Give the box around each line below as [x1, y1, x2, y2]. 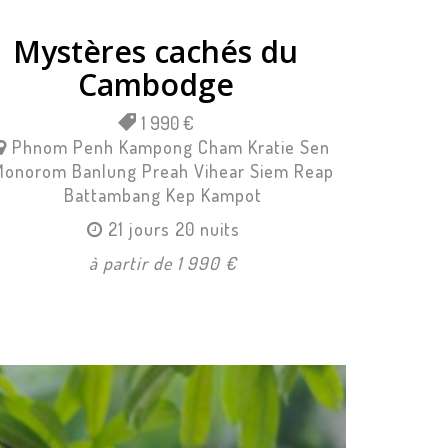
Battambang [64, 183, 162, 206]
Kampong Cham [119, 135, 244, 158]
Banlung [72, 159, 138, 182]
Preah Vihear [142, 159, 246, 182]
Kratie [248, 135, 296, 158]
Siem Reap [250, 159, 335, 182]
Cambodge [77, 63, 234, 105]
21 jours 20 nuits [107, 217, 240, 240]
